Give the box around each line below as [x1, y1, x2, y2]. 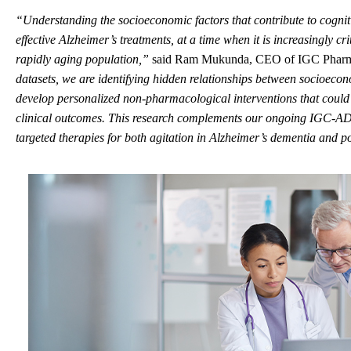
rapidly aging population [16, 52, 139, 66]
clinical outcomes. [16, 110, 105, 125]
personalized [57, 91, 120, 105]
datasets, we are [16, 71, 95, 85]
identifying [98, 71, 150, 85]
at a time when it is [177, 32, 273, 46]
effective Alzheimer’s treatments [16, 32, 171, 46]
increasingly [273, 32, 333, 46]
